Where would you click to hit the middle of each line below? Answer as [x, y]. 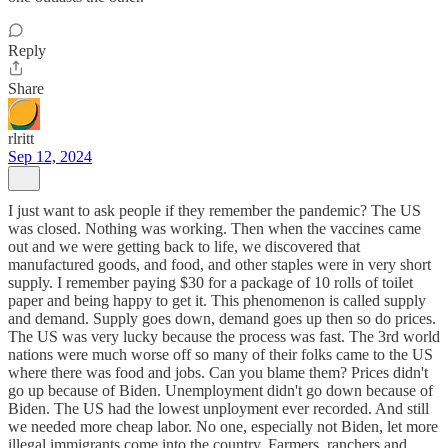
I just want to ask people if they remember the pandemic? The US [214, 210]
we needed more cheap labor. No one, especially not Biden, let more [223, 426]
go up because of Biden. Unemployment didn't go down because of [220, 390]
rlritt [21, 138]
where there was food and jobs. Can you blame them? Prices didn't [218, 372]
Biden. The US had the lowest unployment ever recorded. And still [218, 408]
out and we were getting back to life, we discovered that [184, 246]
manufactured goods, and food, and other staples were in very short [219, 264]
